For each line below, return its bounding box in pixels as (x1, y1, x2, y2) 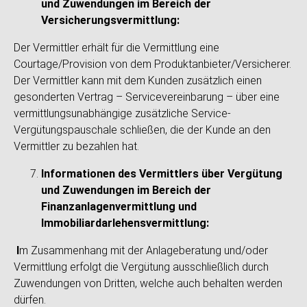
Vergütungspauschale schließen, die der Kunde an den (14, 123, 271, 136)
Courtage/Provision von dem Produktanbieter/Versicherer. (14, 58, 291, 71)
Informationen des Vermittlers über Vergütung (41, 167, 282, 180)
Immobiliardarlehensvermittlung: (41, 217, 209, 230)
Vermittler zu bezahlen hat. (14, 140, 139, 153)
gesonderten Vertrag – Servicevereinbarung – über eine (14, 90, 280, 103)
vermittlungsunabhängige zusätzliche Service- (14, 107, 231, 120)
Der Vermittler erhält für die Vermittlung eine (14, 41, 219, 54)
